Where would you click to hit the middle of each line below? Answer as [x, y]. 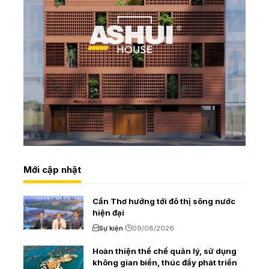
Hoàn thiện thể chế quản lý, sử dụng [165, 251]
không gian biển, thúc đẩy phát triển [165, 262]
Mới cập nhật [52, 169]
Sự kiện [111, 228]
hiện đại [108, 212]
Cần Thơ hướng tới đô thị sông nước [164, 201]
